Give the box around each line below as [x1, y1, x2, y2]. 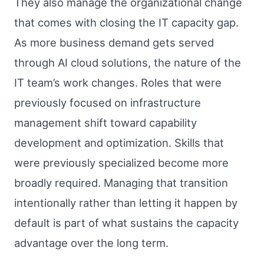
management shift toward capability [14, 116, 197, 130]
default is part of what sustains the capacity [14, 216, 239, 230]
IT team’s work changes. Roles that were [14, 76, 222, 90]
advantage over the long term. [14, 236, 169, 250]
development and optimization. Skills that [14, 136, 224, 150]
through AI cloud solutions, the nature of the [14, 56, 241, 70]
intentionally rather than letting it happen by [14, 196, 237, 210]
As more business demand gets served [14, 36, 214, 49]
